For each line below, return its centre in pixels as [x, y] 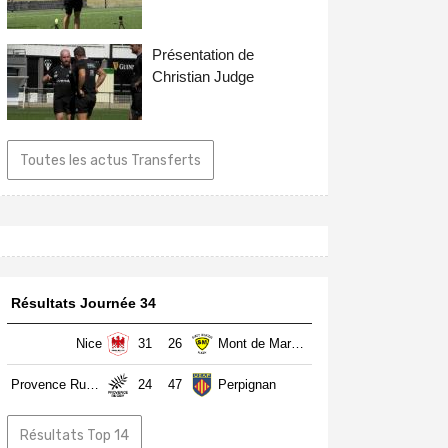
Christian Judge [203, 76]
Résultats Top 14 [75, 435]
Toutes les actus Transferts [111, 160]
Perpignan [247, 384]
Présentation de [203, 54]
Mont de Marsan [298, 343]
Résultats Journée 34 [84, 302]
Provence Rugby [93, 384]
